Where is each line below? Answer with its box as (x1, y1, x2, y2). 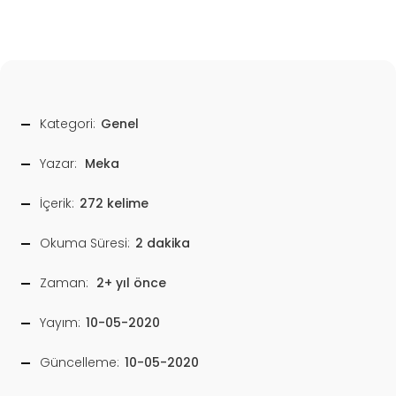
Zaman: (40, 274, 88, 292)
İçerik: (40, 194, 74, 212)
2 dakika (135, 234, 190, 252)
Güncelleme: (40, 354, 119, 371)
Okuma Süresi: (40, 234, 130, 252)
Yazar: (40, 155, 77, 172)
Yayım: (40, 314, 80, 331)
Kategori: (40, 115, 95, 133)
